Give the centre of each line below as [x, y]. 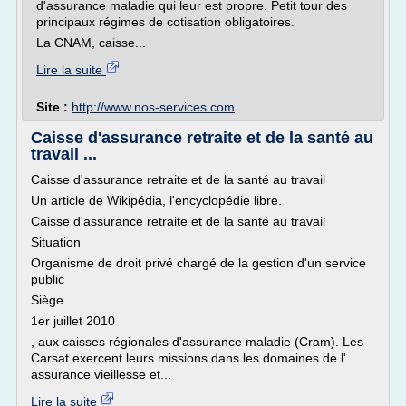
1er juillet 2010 [73, 321]
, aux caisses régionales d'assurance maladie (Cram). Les [197, 342]
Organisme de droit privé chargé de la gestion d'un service [198, 263]
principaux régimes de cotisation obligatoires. [165, 22]
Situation [56, 242]
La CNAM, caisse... [91, 43]
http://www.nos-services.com [153, 107]
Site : [54, 107]
